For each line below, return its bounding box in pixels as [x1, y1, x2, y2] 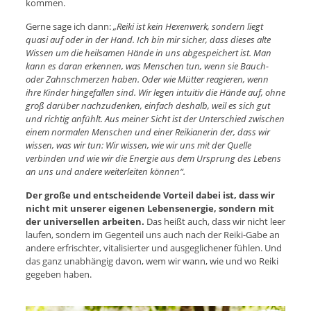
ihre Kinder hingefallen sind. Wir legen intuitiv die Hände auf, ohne [25, 86, 285, 99]
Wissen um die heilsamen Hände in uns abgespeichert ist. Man [25, 47, 271, 60]
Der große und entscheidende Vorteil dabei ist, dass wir [25, 189, 275, 202]
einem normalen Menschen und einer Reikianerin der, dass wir [25, 126, 270, 139]
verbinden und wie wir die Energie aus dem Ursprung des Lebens [25, 152, 281, 165]
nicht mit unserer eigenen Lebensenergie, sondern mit [25, 202, 274, 215]
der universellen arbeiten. [25, 215, 146, 228]
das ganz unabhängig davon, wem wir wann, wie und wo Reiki [25, 255, 278, 268]
